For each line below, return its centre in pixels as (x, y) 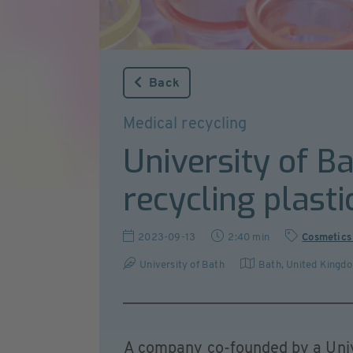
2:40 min (249, 238)
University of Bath (182, 265)
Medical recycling (185, 124)
